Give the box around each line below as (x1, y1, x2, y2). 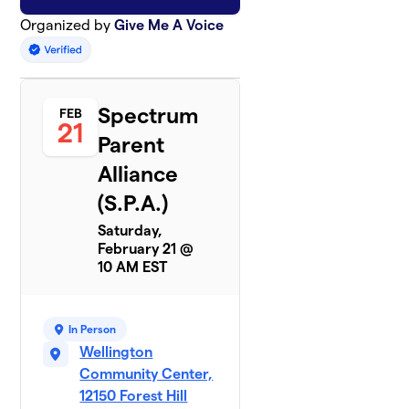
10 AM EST (98, 259, 168, 276)
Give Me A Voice (114, 17, 225, 33)
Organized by (20, 17, 115, 33)
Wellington (79, 344, 153, 361)
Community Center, (79, 366, 214, 383)
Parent (98, 132, 165, 158)
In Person (68, 323, 117, 336)
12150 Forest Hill (79, 388, 188, 404)
